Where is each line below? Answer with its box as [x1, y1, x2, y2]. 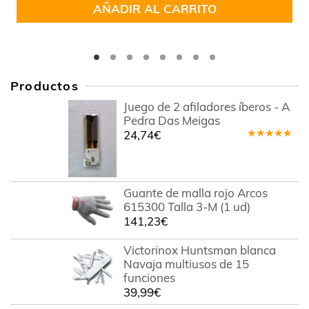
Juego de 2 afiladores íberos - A [123, 99, 290, 114]
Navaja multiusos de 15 [123, 257, 249, 271]
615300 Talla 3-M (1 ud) [123, 199, 250, 214]
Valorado [247, 137, 290, 151]
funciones [123, 270, 175, 285]
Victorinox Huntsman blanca [123, 243, 276, 257]
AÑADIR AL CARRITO [92, 1, 217, 17]
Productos [10, 78, 79, 94]
